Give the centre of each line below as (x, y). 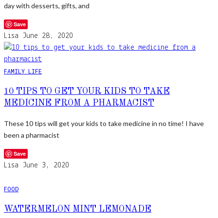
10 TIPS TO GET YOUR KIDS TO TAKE (87, 91)
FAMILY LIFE (23, 71)
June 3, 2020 (46, 165)
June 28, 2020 (48, 36)
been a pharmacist (32, 135)
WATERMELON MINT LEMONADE (78, 209)
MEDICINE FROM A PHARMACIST (79, 103)
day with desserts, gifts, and (47, 5)
